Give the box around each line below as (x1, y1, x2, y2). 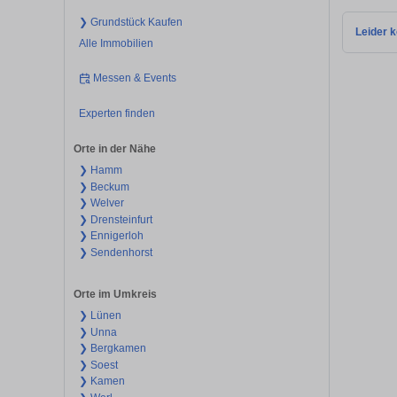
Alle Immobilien (78, 36, 153, 50)
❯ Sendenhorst (78, 245, 152, 259)
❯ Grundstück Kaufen (78, 15, 183, 28)
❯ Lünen (78, 309, 121, 323)
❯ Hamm (78, 164, 122, 177)
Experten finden (78, 106, 155, 120)
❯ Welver (78, 197, 124, 210)
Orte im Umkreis (74, 288, 157, 301)
